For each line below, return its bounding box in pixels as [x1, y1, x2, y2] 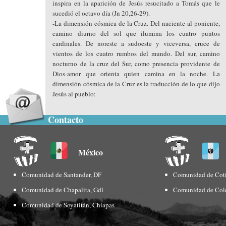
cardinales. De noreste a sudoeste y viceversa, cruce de [52, 39, 220, 48]
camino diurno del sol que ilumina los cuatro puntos [52, 29, 220, 38]
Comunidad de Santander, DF [22, 170, 102, 179]
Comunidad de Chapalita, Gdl [22, 185, 104, 194]
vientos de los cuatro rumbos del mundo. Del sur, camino [52, 49, 220, 58]
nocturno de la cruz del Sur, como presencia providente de [52, 59, 220, 68]
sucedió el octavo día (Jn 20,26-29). [52, 9, 150, 18]
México [78, 146, 103, 158]
